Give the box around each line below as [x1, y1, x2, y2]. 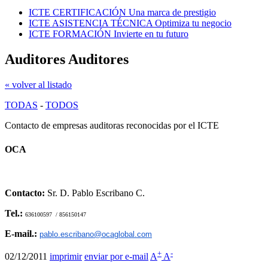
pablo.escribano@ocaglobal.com [39, 229, 152, 239]
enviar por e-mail [84, 251, 148, 262]
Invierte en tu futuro [114, 29, 188, 39]
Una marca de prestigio [129, 7, 216, 18]
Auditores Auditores [5, 51, 129, 68]
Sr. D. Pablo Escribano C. [45, 187, 145, 198]
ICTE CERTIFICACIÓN [29, 7, 126, 18]
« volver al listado [5, 80, 72, 90]
